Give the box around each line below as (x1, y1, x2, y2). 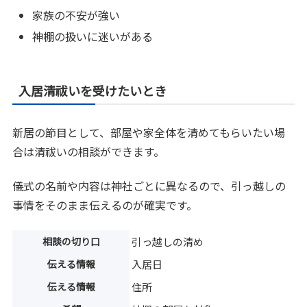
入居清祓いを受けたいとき (19, 82, 167, 100)
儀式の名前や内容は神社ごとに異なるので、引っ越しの (12, 177, 286, 195)
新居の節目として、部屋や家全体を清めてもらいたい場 (12, 124, 286, 141)
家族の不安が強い (32, 6, 121, 23)
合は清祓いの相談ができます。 (12, 143, 165, 160)
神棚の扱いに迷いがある (32, 28, 153, 45)
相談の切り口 (42, 234, 100, 248)
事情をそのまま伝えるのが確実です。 (12, 197, 198, 214)
